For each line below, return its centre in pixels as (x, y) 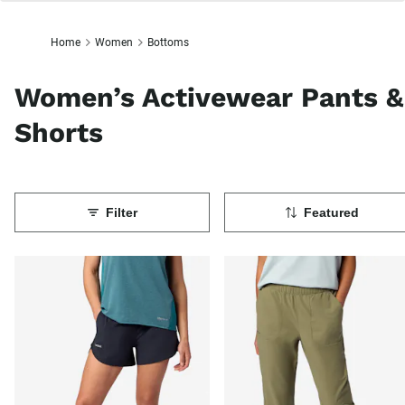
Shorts (59, 133)
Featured (331, 213)
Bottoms (168, 42)
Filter (121, 213)
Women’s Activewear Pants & (209, 98)
